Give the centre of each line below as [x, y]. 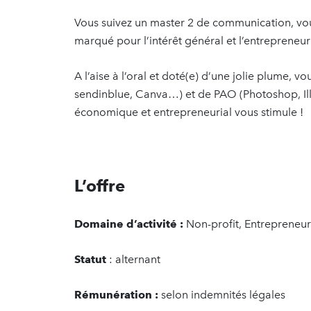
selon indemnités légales [222, 295]
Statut [90, 259]
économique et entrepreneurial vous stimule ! [189, 112]
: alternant [133, 259]
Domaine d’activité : [129, 224]
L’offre [102, 186]
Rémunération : [116, 295]
